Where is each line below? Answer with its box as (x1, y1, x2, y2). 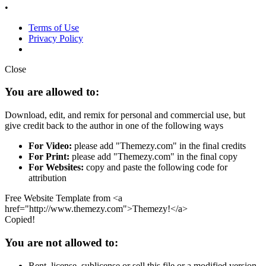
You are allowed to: (5, 85, 99, 99)
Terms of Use (28, 22, 79, 33)
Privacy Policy (28, 33, 83, 43)
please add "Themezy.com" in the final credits (72, 141, 246, 151)
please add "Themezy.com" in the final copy (69, 151, 237, 162)
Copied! (5, 214, 35, 225)
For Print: (28, 151, 69, 162)
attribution (28, 173, 66, 183)
